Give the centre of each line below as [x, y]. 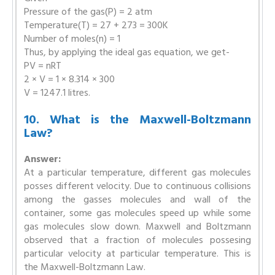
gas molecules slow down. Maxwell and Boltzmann [137, 226]
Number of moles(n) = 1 [72, 38]
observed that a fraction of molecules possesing [137, 240]
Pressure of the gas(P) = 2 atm [88, 11]
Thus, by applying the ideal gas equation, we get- [127, 52]
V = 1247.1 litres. [57, 92]
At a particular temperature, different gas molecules [137, 172]
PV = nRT [43, 65]
